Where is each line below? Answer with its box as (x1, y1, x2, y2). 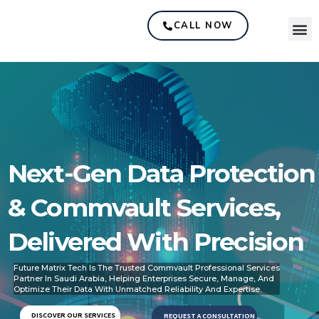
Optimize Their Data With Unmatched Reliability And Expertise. (14, 284, 261, 295)
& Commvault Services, (8, 192, 280, 224)
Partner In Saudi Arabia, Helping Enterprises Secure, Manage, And (14, 273, 274, 284)
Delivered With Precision (8, 226, 304, 258)
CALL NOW (173, 19, 233, 33)
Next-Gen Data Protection (8, 158, 315, 189)
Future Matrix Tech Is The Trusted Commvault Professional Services (14, 263, 280, 273)
